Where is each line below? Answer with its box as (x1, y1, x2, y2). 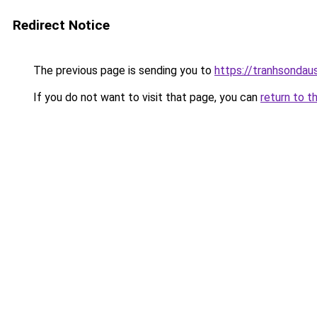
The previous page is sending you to (30, 64, 214, 77)
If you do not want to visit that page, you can (30, 91, 260, 104)
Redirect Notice (13, 17, 110, 33)
